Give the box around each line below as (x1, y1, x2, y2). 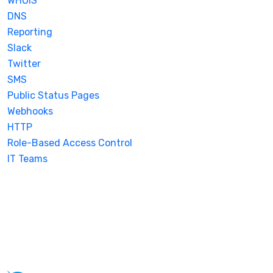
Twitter (7, 57, 41, 69)
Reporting (7, 26, 52, 38)
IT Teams (7, 152, 48, 165)
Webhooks (7, 105, 53, 117)
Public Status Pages (7, 89, 99, 101)
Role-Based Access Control (7, 136, 132, 149)
